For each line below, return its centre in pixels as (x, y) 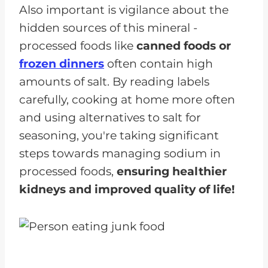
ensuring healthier (172, 171)
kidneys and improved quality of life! (127, 189)
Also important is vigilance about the (124, 10)
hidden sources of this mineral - (108, 28)
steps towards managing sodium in (120, 153)
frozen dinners (62, 63)
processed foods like (78, 45)
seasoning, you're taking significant (119, 135)
